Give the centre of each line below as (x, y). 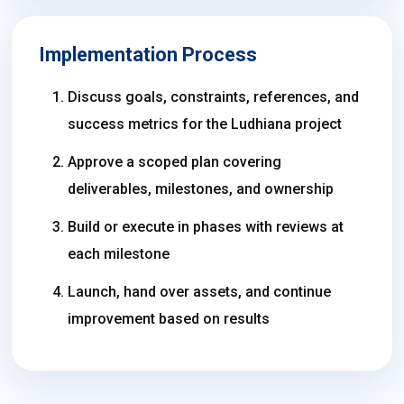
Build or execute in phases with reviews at (206, 227)
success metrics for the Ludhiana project (205, 124)
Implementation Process (148, 55)
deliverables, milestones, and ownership (201, 189)
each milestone (119, 254)
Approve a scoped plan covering (174, 162)
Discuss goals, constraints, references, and (213, 97)
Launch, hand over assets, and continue (199, 292)
